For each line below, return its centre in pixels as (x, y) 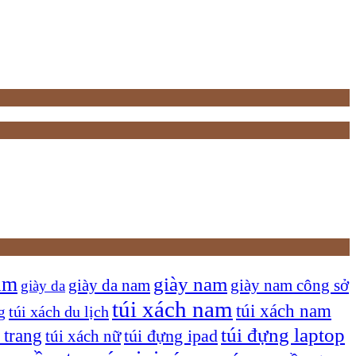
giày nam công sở (290, 285)
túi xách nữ (83, 336)
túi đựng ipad (171, 336)
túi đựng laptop (283, 334)
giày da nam (109, 285)
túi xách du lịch (59, 311)
